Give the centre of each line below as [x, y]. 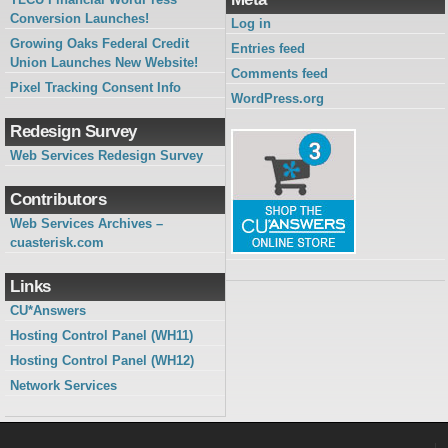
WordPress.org [277, 99]
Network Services [63, 386]
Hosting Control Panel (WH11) [101, 336]
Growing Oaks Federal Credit [99, 44]
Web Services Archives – [86, 224]
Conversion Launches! [79, 19]
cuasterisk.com [57, 243]
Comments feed [279, 74]
